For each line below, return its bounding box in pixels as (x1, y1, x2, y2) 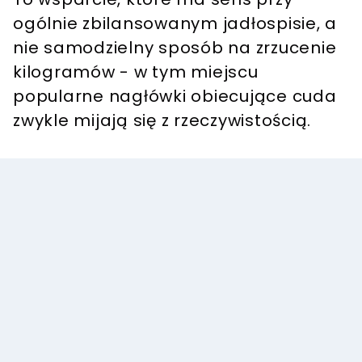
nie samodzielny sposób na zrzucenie (13, 36, 337, 59)
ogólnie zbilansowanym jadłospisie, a (13, 11, 337, 35)
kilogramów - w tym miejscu (13, 60, 259, 83)
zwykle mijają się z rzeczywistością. (13, 108, 311, 132)
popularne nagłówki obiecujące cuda (13, 84, 337, 107)
